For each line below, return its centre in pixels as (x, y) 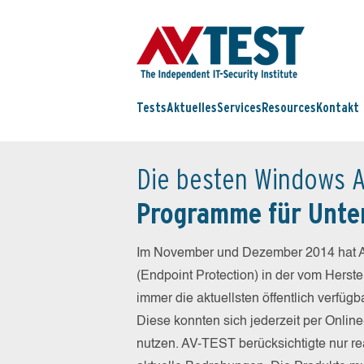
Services (239, 108)
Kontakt (338, 108)
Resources (289, 108)
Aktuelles (192, 108)
